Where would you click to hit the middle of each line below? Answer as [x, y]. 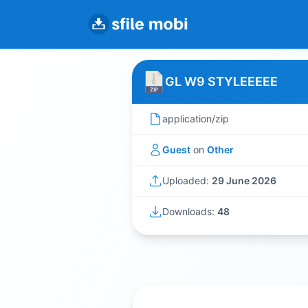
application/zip [196, 119]
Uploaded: [187, 180]
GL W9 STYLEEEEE [221, 81]
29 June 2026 [244, 180]
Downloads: [190, 211]
